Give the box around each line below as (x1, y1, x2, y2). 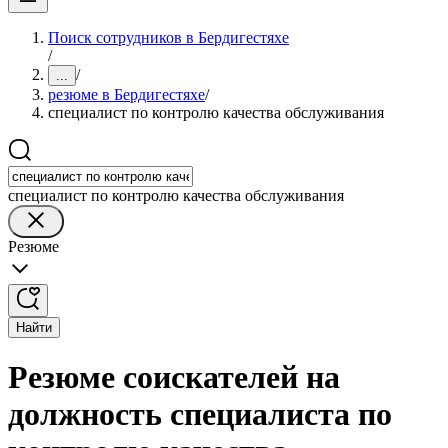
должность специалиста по (8, 396, 392, 433)
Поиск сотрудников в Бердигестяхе (48, 29, 289, 46)
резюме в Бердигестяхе (48, 86, 205, 103)
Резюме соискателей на (8, 359, 340, 396)
